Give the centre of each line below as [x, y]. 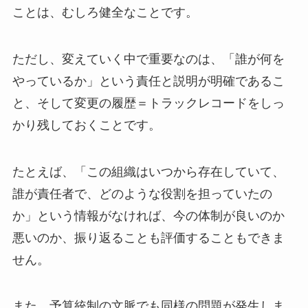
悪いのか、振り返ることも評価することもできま [148, 238]
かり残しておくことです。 [86, 125]
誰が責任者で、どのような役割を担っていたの [142, 194]
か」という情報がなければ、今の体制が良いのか [148, 216]
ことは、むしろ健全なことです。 [105, 12]
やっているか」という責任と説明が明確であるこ [148, 81]
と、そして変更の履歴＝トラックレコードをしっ [148, 103]
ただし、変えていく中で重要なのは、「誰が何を [148, 59]
